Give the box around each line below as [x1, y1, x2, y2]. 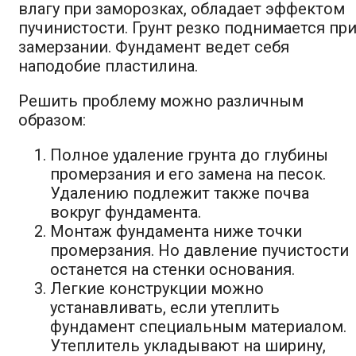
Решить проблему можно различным [18, 91, 304, 111]
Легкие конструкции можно [50, 279, 264, 299]
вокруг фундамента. [50, 203, 201, 222]
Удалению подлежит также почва [50, 184, 309, 203]
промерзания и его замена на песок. [50, 164, 326, 184]
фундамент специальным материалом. [50, 317, 346, 337]
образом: [18, 110, 86, 130]
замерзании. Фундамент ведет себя [18, 37, 289, 57]
